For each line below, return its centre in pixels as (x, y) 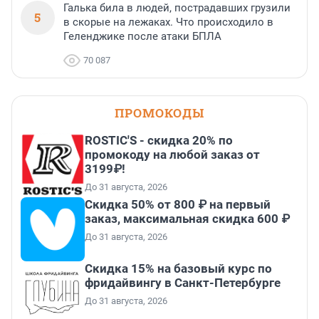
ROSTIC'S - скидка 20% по (159, 141)
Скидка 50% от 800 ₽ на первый (178, 205)
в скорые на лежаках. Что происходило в (168, 22)
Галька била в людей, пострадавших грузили (177, 8)
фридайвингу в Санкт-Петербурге (183, 283)
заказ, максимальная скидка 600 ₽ (187, 219)
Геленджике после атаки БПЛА (142, 37)
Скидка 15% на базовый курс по (178, 269)
